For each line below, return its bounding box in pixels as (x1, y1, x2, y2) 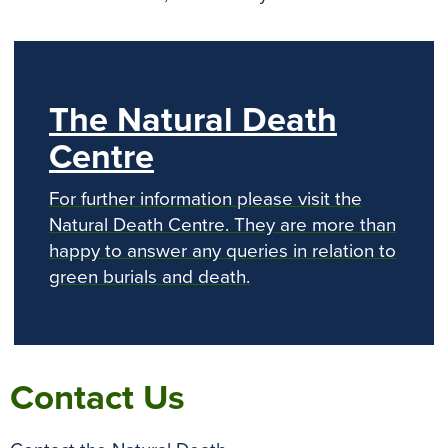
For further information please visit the (49, 188, 362, 211)
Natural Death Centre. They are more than (49, 214, 396, 237)
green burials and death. (49, 266, 250, 289)
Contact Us (10, 377, 185, 420)
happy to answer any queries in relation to (49, 240, 396, 263)
